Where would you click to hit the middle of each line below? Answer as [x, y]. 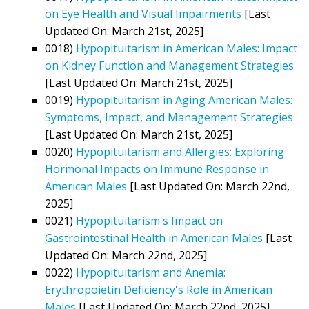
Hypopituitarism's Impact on [149, 220]
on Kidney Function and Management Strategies [169, 65]
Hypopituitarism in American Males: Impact [187, 48]
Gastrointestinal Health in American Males [154, 238]
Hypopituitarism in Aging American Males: [184, 100]
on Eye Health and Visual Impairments [143, 13]
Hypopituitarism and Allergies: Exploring [180, 151]
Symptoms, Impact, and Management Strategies [169, 117]
